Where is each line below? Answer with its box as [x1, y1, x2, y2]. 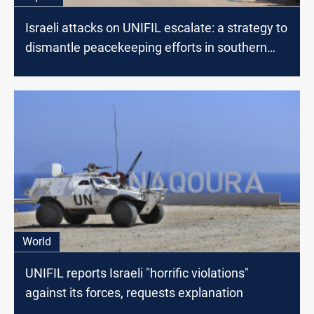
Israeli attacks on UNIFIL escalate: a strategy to [25, 20, 287, 36]
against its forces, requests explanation [25, 285, 243, 301]
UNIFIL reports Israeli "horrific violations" [25, 266, 249, 281]
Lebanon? [25, 60, 81, 75]
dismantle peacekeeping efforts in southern [25, 40, 267, 55]
